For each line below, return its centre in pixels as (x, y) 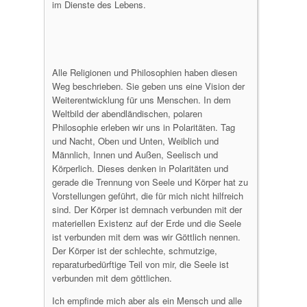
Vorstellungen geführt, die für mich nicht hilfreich (148, 196)
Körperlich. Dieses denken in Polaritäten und (140, 168)
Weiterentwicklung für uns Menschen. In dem (142, 100)
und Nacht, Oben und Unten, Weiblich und (135, 141)
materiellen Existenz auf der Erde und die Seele (147, 223)
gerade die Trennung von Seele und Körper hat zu (150, 182)
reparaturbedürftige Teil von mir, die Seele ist (140, 264)
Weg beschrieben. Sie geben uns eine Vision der (148, 86)
